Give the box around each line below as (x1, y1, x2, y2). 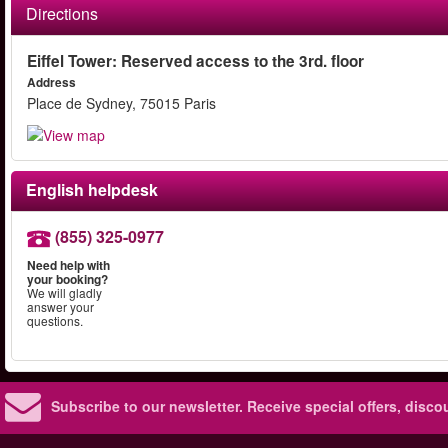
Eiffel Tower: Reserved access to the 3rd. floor (27, 50, 364, 72)
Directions (26, 2, 98, 25)
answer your (27, 298, 94, 316)
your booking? (27, 270, 108, 289)
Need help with (27, 256, 110, 275)
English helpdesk (26, 178, 158, 202)
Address (27, 74, 76, 91)
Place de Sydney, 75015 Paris (27, 93, 216, 113)
